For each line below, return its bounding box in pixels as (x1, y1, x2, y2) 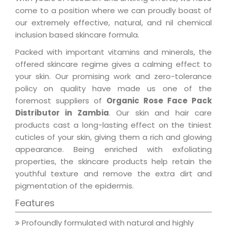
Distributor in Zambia (15, 107, 109, 119)
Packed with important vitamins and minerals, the (15, 47, 212, 58)
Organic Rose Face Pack (106, 95, 212, 106)
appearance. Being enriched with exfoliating (15, 144, 212, 155)
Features (15, 197, 55, 210)
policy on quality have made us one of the (15, 83, 212, 94)
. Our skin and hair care (108, 107, 212, 119)
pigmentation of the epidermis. (15, 180, 134, 192)
